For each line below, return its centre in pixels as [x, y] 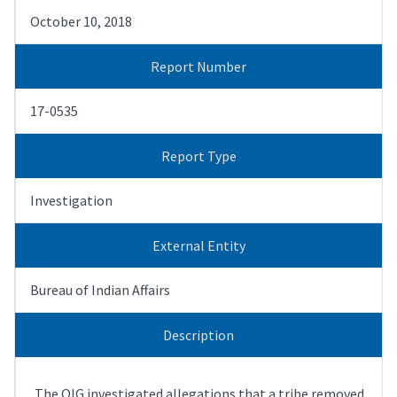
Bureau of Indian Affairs [100, 289]
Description [198, 335]
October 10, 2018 [81, 21]
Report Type [198, 156]
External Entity [198, 245]
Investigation [71, 200]
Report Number [198, 66]
